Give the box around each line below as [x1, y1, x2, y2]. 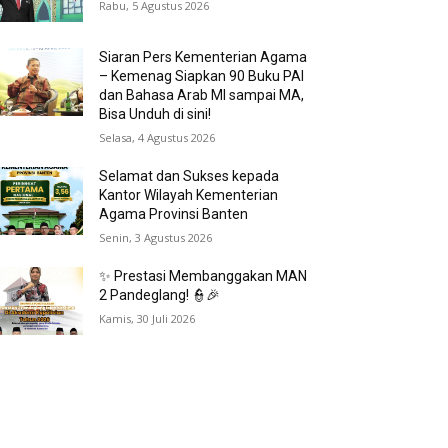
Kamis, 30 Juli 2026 [99, 310, 196, 326]
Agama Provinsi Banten [99, 205, 249, 222]
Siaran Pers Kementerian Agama [99, 48, 308, 65]
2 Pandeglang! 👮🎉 [99, 286, 221, 303]
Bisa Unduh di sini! [99, 105, 212, 122]
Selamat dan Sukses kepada [99, 167, 280, 184]
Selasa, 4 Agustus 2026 [99, 129, 216, 145]
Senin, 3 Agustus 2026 [99, 229, 213, 245]
